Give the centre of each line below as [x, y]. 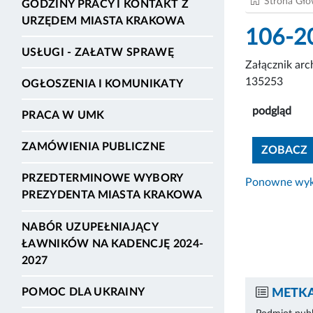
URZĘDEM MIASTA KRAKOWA [103, 21]
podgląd [272, 111]
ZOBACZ [284, 150]
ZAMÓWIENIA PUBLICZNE [94, 147]
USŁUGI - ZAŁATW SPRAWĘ [98, 52]
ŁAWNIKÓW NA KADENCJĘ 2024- [113, 243]
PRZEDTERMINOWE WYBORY [102, 179]
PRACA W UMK [63, 116]
